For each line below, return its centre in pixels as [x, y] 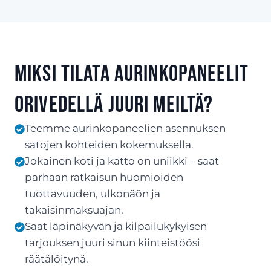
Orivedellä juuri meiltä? [114, 105]
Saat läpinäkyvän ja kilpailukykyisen [116, 226]
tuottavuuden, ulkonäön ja [93, 194]
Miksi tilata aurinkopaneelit [132, 74]
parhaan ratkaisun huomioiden [104, 177]
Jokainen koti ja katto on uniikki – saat [122, 161]
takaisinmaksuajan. [74, 210]
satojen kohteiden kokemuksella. [109, 145]
